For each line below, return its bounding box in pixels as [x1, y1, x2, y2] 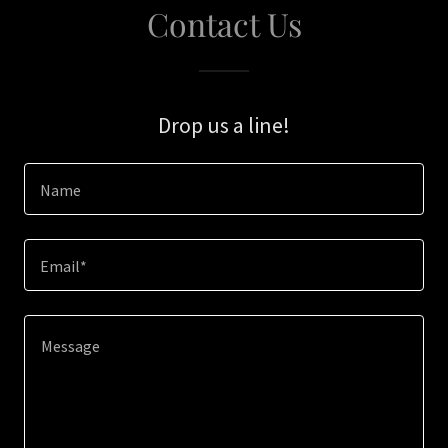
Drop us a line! [158, 111, 290, 139]
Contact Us [146, 2, 302, 45]
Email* [40, 256, 87, 277]
